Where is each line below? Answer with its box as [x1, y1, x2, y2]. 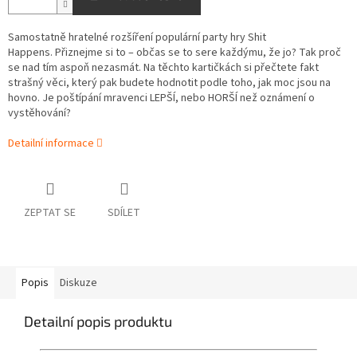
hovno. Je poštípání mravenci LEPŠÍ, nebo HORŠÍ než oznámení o [8, 90, 315, 107]
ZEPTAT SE [24, 205, 76, 222]
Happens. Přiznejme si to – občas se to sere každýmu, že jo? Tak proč [8, 45, 341, 61]
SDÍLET [108, 205, 140, 222]
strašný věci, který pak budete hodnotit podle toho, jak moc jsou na [8, 75, 331, 92]
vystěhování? [8, 105, 71, 122]
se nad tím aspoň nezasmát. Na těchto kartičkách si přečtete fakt [8, 60, 319, 76]
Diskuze [60, 275, 97, 292]
